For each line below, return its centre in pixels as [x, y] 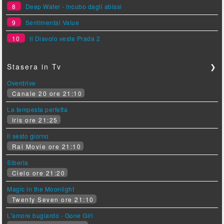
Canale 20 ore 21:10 [46, 93]
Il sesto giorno [28, 136]
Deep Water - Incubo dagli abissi [73, 6]
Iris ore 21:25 [34, 120]
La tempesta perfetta [37, 109]
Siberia [18, 162]
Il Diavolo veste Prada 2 [65, 38]
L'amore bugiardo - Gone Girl [50, 215]
